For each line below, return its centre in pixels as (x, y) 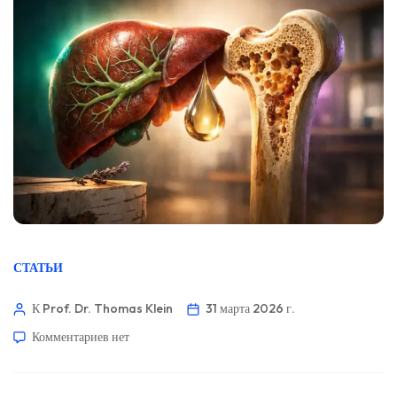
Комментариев (70, 336)
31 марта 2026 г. (250, 308)
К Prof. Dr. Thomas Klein (102, 308)
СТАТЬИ (38, 267)
